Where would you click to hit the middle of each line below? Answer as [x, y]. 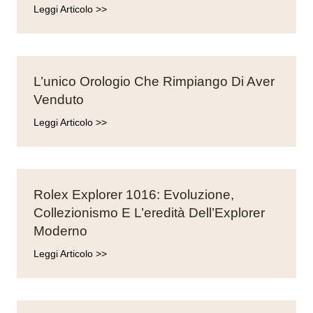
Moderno [60, 231]
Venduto [59, 100]
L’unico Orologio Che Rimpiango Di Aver [154, 81]
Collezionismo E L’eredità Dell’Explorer [149, 213]
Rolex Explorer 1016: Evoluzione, [134, 195]
